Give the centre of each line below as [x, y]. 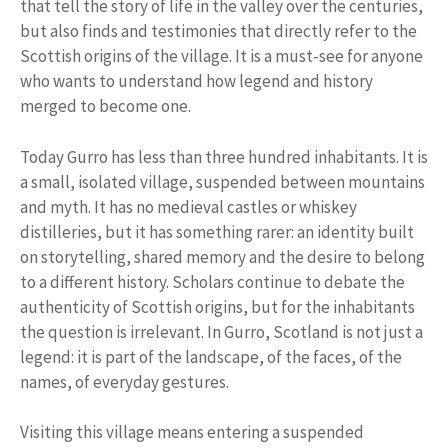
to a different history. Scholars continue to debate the [212, 281]
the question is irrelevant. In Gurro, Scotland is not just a [221, 331]
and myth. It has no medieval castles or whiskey [188, 206]
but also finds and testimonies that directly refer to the [218, 31]
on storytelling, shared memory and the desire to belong [222, 256]
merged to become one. [105, 106]
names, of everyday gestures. [124, 381]
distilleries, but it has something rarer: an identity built [217, 231]
